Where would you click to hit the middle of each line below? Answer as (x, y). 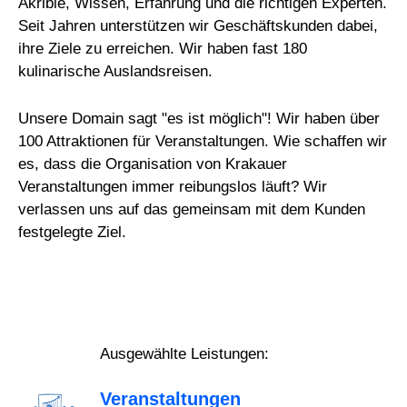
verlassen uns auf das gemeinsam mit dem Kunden (192, 209)
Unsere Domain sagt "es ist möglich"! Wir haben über (199, 118)
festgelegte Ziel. (73, 232)
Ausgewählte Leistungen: (185, 353)
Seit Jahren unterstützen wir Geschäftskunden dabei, (199, 25)
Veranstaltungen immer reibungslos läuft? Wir (173, 186)
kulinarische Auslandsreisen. (116, 71)
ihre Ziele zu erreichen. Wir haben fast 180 (163, 48)
